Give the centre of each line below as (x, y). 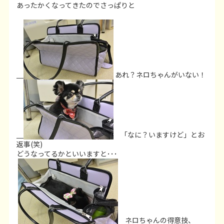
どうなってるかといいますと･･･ (67, 153)
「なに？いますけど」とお (159, 134)
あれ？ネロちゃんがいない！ (159, 74)
